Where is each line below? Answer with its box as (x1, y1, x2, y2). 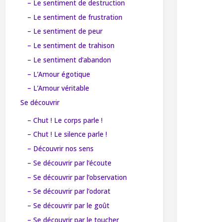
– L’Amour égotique (27, 69, 90, 79)
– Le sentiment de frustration (27, 12, 122, 22)
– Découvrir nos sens (27, 144, 94, 154)
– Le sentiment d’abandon (27, 55, 111, 64)
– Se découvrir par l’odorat (27, 187, 111, 196)
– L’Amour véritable (27, 84, 89, 93)
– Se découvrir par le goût (27, 201, 110, 211)
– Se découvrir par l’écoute (27, 158, 111, 167)
